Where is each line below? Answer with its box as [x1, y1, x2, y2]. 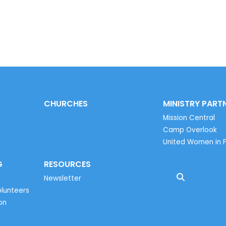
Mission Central [163, 113, 215, 123]
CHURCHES [43, 97, 88, 109]
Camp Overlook [163, 125, 217, 135]
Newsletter [43, 174, 81, 184]
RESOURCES [43, 158, 91, 170]
